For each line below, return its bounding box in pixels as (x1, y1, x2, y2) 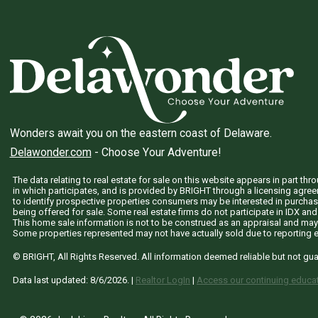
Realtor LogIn (136, 274, 190, 285)
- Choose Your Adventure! (91, 145, 221, 159)
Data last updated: (13, 274, 90, 285)
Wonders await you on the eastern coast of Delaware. (9, 126, 272, 140)
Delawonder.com (9, 145, 92, 159)
